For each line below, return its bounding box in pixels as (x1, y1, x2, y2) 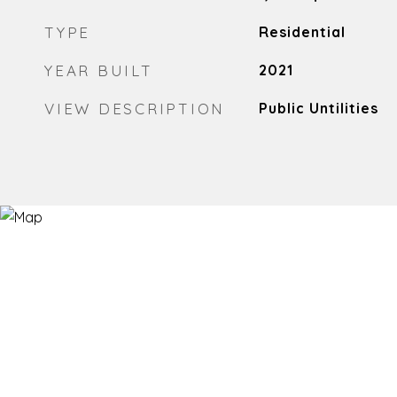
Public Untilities (258, 99, 378, 117)
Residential (258, 23, 346, 41)
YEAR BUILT (44, 61, 153, 80)
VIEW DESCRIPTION (44, 99, 225, 118)
